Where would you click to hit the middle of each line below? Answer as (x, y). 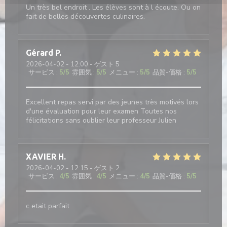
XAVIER (41, 157)
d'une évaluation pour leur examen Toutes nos (101, 111)
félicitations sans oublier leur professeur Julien (101, 120)
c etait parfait (48, 206)
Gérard (40, 53)
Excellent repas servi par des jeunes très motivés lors (112, 102)
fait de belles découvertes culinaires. (85, 16)
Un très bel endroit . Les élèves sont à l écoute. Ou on (113, 7)
